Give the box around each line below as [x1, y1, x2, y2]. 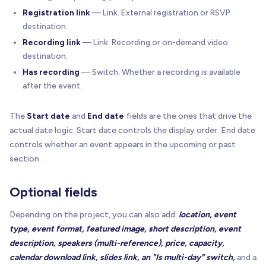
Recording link [23, 37, 81, 47]
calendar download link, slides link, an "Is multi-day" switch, [9, 252, 235, 262]
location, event [179, 209, 236, 220]
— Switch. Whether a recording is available [80, 66, 240, 77]
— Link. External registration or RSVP [90, 7, 230, 17]
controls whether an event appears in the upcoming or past [9, 139, 236, 150]
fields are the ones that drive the [124, 110, 252, 121]
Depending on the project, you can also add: [9, 209, 179, 220]
